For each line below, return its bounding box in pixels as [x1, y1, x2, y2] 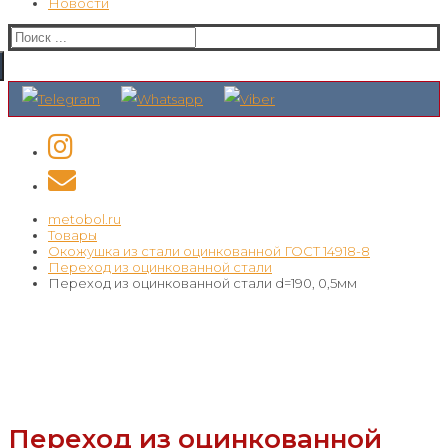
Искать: [10, 26, 62, 42]
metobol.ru [48, 211, 121, 227]
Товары [48, 227, 97, 243]
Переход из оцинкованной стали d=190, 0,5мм [48, 275, 357, 291]
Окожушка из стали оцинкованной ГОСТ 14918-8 [48, 243, 370, 259]
